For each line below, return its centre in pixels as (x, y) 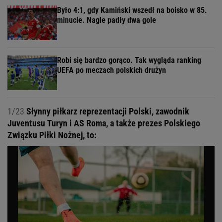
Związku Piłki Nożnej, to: (52, 135)
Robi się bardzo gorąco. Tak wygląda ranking (129, 60)
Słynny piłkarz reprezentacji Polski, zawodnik (107, 111)
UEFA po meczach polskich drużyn (111, 70)
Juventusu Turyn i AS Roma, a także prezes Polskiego (104, 123)
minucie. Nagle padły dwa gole (107, 20)
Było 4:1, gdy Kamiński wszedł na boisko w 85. (132, 10)
